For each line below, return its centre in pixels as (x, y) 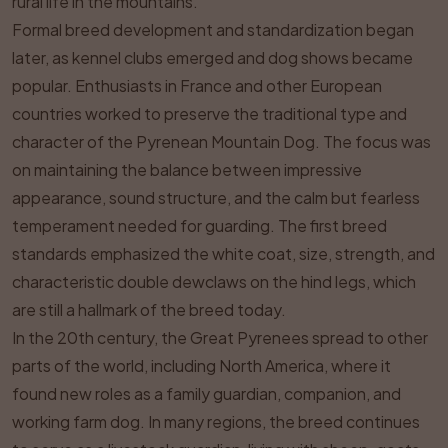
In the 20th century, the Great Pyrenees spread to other (220, 337)
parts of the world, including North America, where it (201, 365)
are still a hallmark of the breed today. (149, 309)
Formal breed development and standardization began (213, 29)
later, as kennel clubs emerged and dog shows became (212, 57)
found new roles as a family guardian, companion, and (206, 393)
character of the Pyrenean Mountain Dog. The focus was (221, 141)
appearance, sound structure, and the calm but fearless (216, 197)
